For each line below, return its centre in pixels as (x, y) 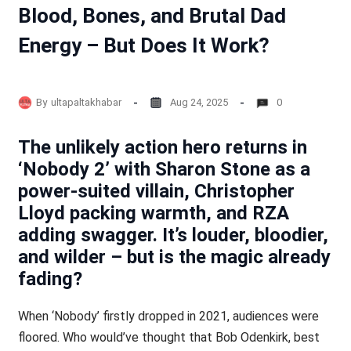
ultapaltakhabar (86, 102)
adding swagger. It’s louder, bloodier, (173, 235)
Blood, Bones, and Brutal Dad (152, 16)
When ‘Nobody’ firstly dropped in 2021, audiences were (168, 317)
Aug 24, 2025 (199, 102)
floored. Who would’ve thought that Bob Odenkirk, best (168, 338)
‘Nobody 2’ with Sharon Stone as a (164, 170)
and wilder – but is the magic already (174, 257)
